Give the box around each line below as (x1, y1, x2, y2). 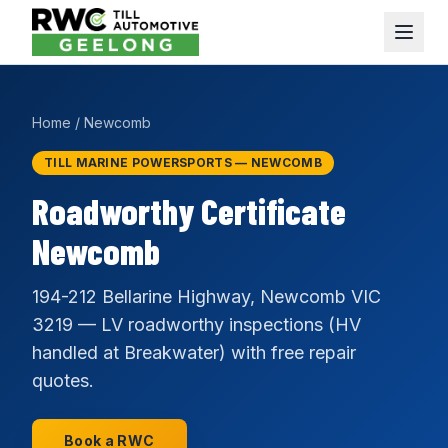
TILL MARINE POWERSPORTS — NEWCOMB (44, 155, 322, 170)
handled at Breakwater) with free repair (32, 342, 356, 363)
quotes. (32, 370, 94, 391)
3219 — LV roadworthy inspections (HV (32, 314, 361, 335)
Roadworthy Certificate (32, 189, 346, 232)
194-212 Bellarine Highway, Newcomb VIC (32, 286, 381, 307)
